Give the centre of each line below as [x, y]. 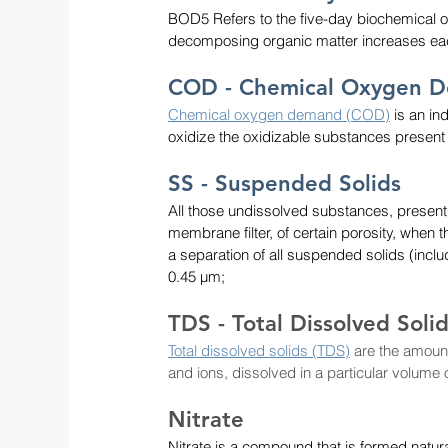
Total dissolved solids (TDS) [259, 350]
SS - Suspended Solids [284, 183]
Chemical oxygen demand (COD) [279, 114]
